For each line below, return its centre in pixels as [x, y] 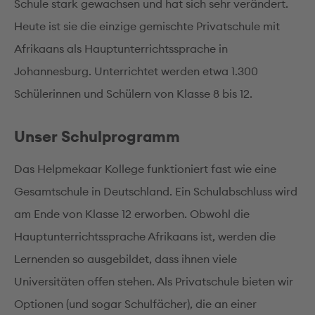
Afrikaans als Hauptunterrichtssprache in [121, 49]
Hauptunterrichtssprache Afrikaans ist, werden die [145, 236]
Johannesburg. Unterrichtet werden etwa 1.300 [136, 71]
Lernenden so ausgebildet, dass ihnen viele [126, 259]
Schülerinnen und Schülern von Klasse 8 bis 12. [133, 94]
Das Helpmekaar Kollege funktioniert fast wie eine [145, 169]
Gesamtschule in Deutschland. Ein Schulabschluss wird [156, 191]
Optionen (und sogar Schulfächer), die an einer [135, 304]
